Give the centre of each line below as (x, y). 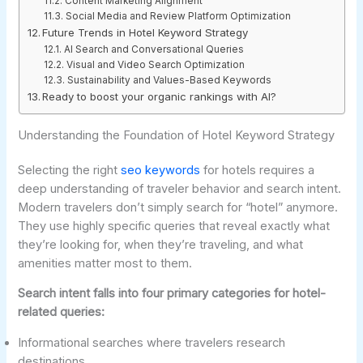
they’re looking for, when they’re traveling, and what (161, 244)
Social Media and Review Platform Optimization (178, 17)
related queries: (62, 312)
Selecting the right (70, 170)
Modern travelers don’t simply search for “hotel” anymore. (178, 207)
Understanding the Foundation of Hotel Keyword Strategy (177, 135)
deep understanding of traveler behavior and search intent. (180, 188)
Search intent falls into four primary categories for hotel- (172, 294)
